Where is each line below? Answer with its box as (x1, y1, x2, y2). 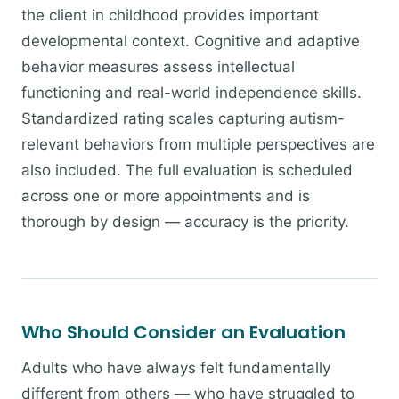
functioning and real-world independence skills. (21, 84, 362, 102)
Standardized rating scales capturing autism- (21, 110, 345, 127)
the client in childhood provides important (21, 6, 319, 24)
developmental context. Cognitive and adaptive (21, 32, 360, 50)
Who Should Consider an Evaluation (21, 320, 346, 345)
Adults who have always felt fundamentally (21, 359, 330, 377)
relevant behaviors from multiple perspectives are (21, 135, 375, 153)
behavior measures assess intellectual (21, 58, 295, 76)
